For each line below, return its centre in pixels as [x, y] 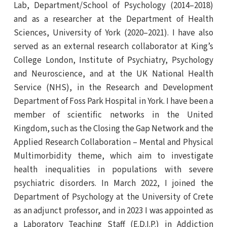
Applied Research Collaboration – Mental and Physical [113, 143]
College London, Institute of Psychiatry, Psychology [113, 61]
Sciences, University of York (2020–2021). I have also [113, 33]
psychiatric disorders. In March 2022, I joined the [113, 184]
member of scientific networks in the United [113, 115]
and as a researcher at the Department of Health [113, 20]
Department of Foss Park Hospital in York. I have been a [113, 102]
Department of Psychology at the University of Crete [113, 197]
